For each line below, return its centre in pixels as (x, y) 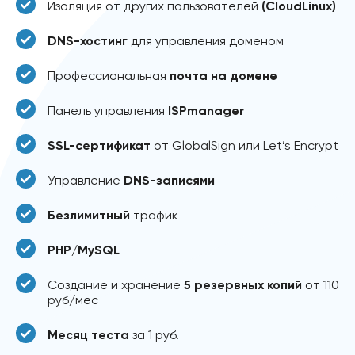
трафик (154, 215)
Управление (86, 180)
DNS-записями (169, 180)
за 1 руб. (154, 334)
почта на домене (223, 75)
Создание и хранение (116, 284)
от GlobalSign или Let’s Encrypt (244, 145)
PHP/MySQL (84, 250)
